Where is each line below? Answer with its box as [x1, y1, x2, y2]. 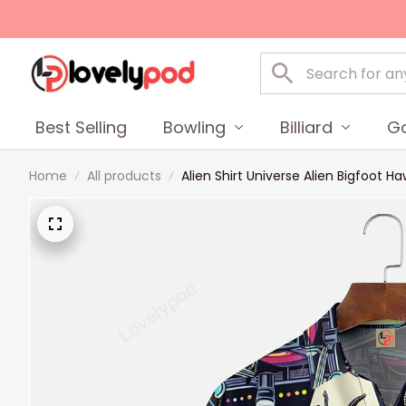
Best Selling [35, 115, 128, 139]
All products [87, 167, 161, 185]
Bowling [163, 115, 227, 139]
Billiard [280, 115, 333, 139]
